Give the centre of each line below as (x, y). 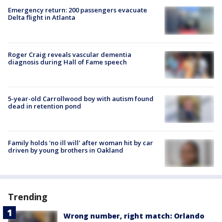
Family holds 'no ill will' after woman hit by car (81, 143)
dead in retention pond (45, 106)
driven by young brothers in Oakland (66, 150)
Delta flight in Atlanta (42, 18)
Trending (28, 197)
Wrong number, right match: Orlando (134, 216)
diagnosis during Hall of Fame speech (67, 62)
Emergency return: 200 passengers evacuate (78, 10)
